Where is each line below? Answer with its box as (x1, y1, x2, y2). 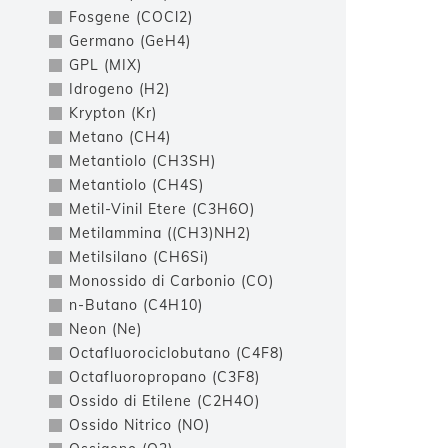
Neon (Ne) (69, 320, 142, 338)
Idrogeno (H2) (69, 80, 170, 98)
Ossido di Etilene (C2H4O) (69, 392, 260, 410)
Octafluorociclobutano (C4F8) (69, 344, 284, 362)
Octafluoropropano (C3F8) (69, 368, 260, 386)
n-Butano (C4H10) (69, 296, 203, 314)
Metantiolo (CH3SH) (69, 152, 216, 170)
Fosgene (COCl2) (69, 8, 193, 26)
